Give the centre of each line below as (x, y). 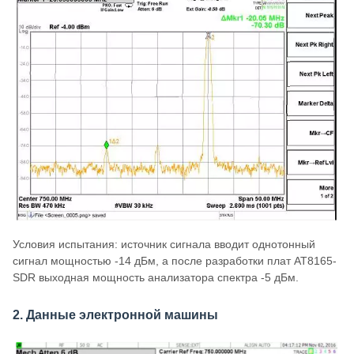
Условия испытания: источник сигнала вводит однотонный (164, 245)
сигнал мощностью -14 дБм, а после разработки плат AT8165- (175, 261)
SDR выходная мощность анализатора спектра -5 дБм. (156, 278)
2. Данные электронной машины (115, 315)
